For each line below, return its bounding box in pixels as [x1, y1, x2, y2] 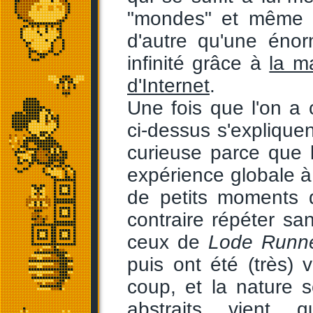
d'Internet [127, 75, 210, 96]
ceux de [127, 231, 208, 253]
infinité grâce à [127, 52, 270, 74]
